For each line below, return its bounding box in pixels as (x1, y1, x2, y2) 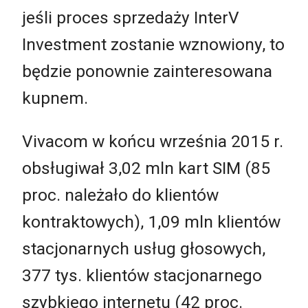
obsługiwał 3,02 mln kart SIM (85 (22, 158, 270, 179)
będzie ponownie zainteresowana (22, 60, 272, 81)
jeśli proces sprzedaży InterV (22, 7, 239, 27)
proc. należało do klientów (22, 185, 219, 206)
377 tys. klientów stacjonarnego (22, 265, 262, 286)
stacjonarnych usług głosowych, (22, 239, 265, 259)
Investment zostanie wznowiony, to (22, 34, 285, 54)
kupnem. (22, 87, 88, 108)
